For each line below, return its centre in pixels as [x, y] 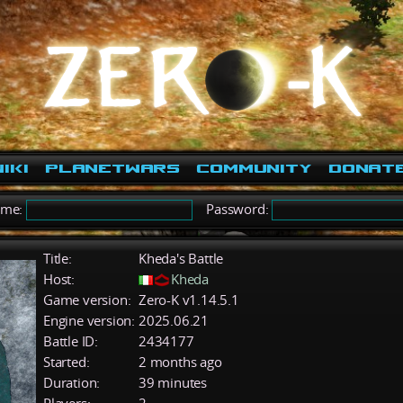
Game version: [87, 300]
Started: [67, 362]
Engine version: [89, 320]
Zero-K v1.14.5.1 [189, 300]
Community [254, 168]
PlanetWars [112, 168]
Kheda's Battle [181, 258]
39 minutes [173, 382]
